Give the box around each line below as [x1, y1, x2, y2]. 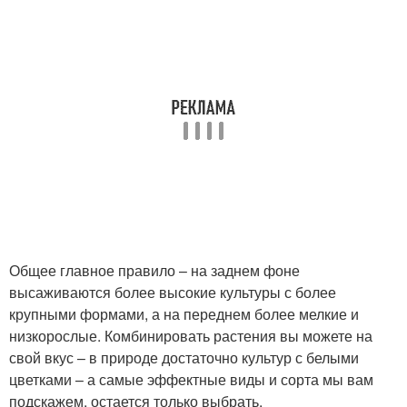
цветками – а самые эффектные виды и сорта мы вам [9, 369, 373, 390]
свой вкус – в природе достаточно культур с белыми [9, 347, 359, 368]
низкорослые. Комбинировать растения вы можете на [9, 325, 372, 346]
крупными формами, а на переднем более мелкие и [9, 303, 359, 324]
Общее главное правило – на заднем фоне [9, 260, 300, 281]
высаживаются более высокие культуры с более [9, 282, 336, 303]
